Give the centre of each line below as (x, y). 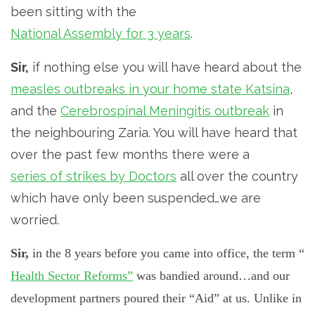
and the (36, 110)
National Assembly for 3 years (101, 33)
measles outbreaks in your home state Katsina (150, 89)
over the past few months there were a (130, 154)
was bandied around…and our (211, 275)
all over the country (237, 176)
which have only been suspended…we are (136, 198)
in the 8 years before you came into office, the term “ (167, 253)
